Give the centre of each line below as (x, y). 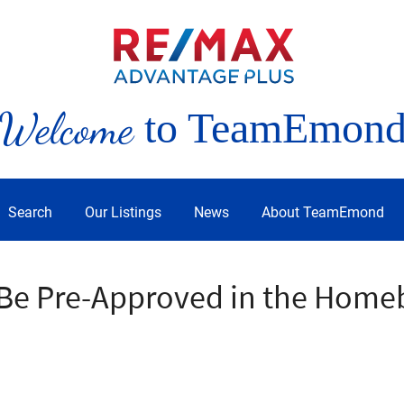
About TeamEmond (323, 212)
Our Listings (123, 212)
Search (30, 212)
